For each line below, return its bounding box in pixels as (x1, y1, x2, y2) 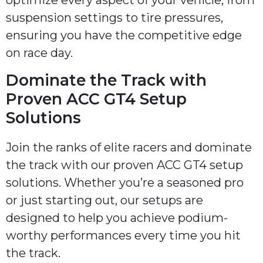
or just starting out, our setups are (6, 193, 203, 208)
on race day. (6, 45, 73, 60)
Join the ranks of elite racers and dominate (6, 140, 252, 155)
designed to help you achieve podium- (6, 211, 228, 225)
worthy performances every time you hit (6, 228, 241, 243)
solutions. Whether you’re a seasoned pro (6, 176, 244, 190)
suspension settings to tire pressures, (6, 10, 223, 25)
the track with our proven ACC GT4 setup (6, 158, 243, 173)
